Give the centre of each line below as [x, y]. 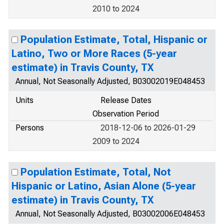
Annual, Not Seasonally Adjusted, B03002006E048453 [110, 214]
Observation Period [126, 114]
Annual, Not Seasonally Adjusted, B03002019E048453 [110, 81]
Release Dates [126, 100]
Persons [30, 128]
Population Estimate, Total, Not [96, 172]
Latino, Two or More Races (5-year [94, 53]
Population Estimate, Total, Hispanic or [114, 39]
